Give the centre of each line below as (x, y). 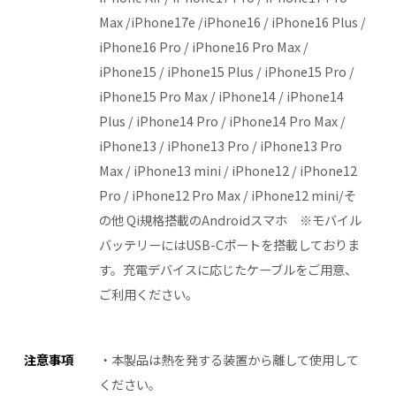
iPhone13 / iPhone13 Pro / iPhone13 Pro (220, 146)
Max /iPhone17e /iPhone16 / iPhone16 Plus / (232, 22)
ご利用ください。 (148, 294)
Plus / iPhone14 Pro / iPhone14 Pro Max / (222, 121)
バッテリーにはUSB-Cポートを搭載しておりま (229, 245)
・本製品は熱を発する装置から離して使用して (228, 360)
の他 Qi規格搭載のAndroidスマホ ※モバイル (230, 220)
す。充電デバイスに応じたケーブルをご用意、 (228, 270)
